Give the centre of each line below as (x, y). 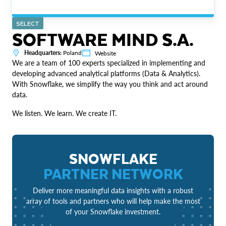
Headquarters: (43, 53)
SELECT (28, 23)
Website (105, 53)
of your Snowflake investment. (113, 212)
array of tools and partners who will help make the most (113, 201)
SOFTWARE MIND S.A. (103, 39)
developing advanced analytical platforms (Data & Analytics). (106, 74)
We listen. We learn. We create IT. (64, 114)
